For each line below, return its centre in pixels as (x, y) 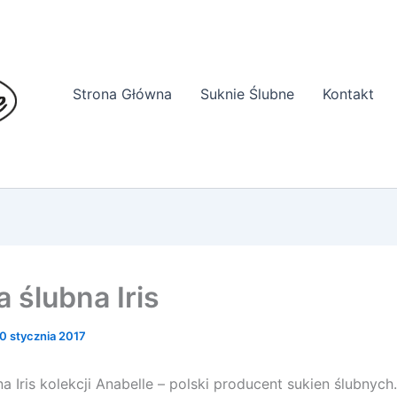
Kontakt (348, 94)
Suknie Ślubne (247, 94)
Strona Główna (122, 94)
